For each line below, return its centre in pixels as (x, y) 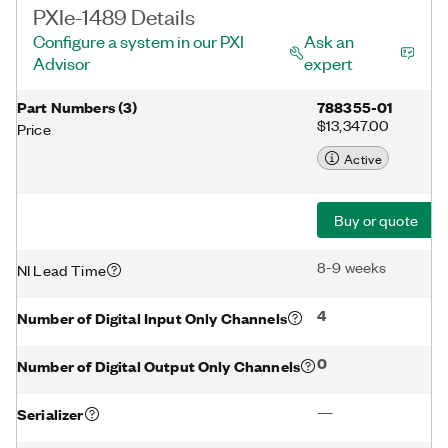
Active (363, 158)
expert (328, 63)
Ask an (328, 41)
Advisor (61, 63)
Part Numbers (66, 106)
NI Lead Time (61, 269)
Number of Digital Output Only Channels (159, 365)
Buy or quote (376, 220)
